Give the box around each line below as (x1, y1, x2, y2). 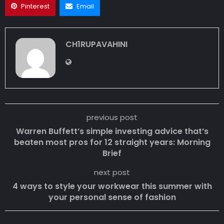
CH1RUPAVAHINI (65, 38, 127, 50)
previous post (86, 112, 137, 123)
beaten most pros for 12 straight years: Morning (13, 136, 210, 148)
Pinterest (21, 1, 49, 11)
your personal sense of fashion (48, 191, 176, 203)
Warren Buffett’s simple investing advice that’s (15, 125, 208, 137)
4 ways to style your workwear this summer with (12, 180, 212, 192)
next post (94, 167, 130, 178)
